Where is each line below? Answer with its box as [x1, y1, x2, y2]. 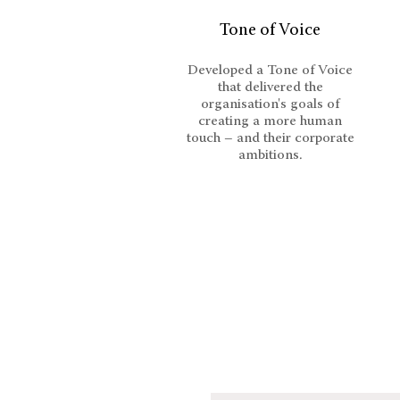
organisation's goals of [201, 97, 339, 112]
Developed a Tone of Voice [187, 63, 353, 78]
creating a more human [198, 114, 342, 129]
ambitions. [237, 148, 303, 162]
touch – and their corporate [186, 131, 354, 146]
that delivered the [217, 80, 323, 95]
